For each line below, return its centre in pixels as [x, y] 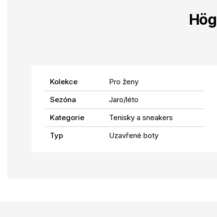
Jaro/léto [124, 99]
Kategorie [67, 117]
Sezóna [63, 99]
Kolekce [64, 81]
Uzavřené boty [134, 135]
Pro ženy [124, 81]
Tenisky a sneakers [141, 117]
